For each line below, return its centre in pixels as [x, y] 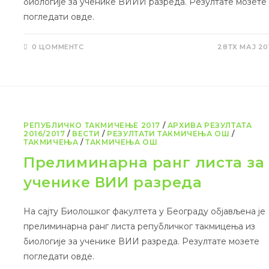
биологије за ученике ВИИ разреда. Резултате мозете [142, 242]
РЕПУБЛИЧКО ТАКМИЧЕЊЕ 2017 [92, 125]
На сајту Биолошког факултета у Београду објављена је [145, 212]
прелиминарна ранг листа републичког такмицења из [140, 227]
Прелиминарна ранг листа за [144, 163]
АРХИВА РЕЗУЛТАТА [210, 125]
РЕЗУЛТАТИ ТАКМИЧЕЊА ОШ [168, 134]
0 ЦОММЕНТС [58, 47]
